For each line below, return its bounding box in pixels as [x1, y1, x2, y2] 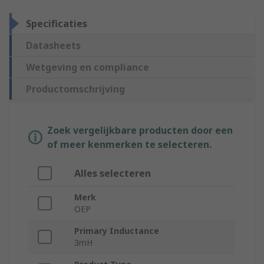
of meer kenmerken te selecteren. [47, 138, 212, 151]
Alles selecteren [74, 167, 151, 180]
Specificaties [26, 17, 87, 31]
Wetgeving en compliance [26, 61, 149, 74]
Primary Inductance [74, 225, 159, 237]
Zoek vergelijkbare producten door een [47, 124, 233, 137]
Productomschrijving [26, 82, 125, 96]
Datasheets [26, 39, 81, 52]
